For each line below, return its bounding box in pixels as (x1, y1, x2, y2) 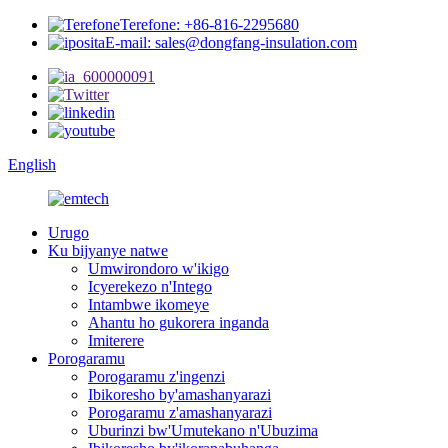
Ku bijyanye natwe (48, 242, 168, 259)
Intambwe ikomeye (88, 296, 209, 313)
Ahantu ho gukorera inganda (88, 314, 269, 331)
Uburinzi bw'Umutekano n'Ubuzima (88, 422, 318, 439)
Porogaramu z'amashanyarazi (88, 404, 272, 421)
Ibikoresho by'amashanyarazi (88, 386, 271, 403)
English (8, 156, 56, 173)
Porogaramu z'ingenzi (88, 368, 225, 385)
